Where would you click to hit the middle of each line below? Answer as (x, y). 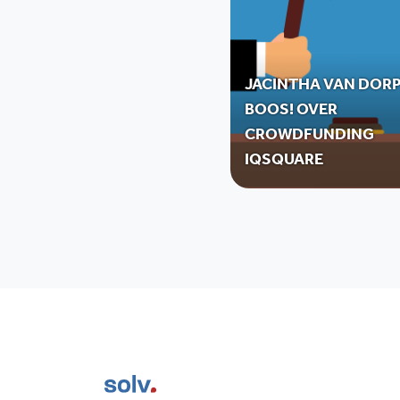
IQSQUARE (283, 162)
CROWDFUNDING (309, 137)
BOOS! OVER (291, 112)
